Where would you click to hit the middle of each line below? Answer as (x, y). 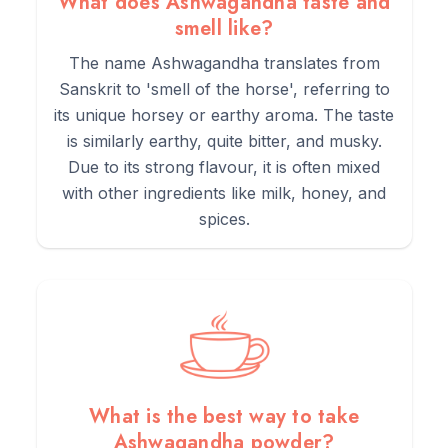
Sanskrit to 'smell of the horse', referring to (224, 89)
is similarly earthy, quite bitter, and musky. (224, 141)
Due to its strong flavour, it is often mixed (224, 167)
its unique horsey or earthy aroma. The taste (224, 115)
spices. (224, 219)
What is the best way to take (224, 417)
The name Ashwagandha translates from (224, 63)
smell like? (224, 29)
